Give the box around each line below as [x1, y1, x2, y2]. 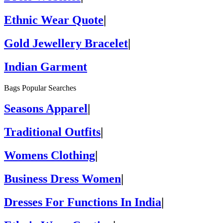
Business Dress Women [4, 172, 121, 186]
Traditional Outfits [4, 125, 101, 139]
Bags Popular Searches [4, 83, 76, 92]
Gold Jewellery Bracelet [4, 36, 128, 50]
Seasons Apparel [4, 102, 88, 115]
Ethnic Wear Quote [4, 13, 104, 26]
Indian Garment [4, 60, 87, 73]
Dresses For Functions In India [4, 196, 161, 209]
